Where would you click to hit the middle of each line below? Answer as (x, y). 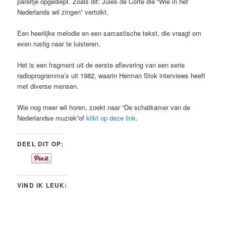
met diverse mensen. (48, 86)
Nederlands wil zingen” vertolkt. (63, 12)
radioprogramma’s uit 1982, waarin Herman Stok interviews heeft (111, 75)
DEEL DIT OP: (41, 144)
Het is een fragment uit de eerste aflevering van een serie (101, 65)
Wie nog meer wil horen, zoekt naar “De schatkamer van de (104, 107)
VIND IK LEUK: (42, 185)
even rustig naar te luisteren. (59, 43)
